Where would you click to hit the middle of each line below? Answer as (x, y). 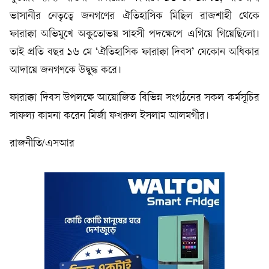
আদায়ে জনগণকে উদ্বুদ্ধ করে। (65, 71)
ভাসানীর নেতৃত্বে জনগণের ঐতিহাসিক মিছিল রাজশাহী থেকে (134, 17)
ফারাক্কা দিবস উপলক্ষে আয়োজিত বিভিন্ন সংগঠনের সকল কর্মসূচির (134, 98)
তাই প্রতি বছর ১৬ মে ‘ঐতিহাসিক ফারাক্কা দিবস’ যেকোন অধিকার (134, 53)
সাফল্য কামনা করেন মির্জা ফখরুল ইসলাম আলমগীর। (109, 116)
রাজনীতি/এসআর (42, 144)
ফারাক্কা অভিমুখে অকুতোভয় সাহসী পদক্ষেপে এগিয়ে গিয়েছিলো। (134, 35)
